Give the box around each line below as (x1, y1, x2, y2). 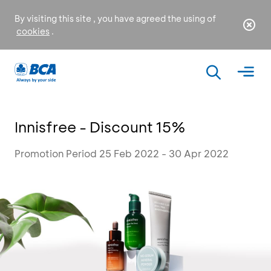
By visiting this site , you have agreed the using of (15, 13, 216, 24)
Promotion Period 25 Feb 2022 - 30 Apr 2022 (15, 147, 229, 160)
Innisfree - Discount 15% (15, 117, 186, 136)
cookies (16, 25, 50, 37)
